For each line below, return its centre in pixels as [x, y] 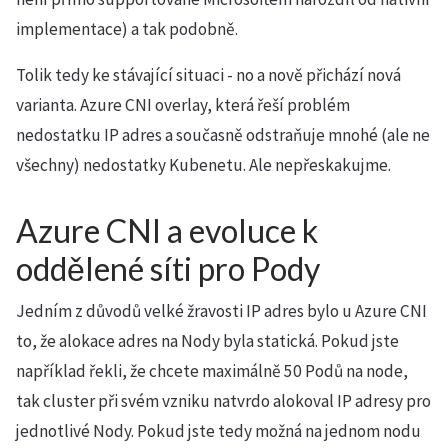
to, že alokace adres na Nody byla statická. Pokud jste [207, 341]
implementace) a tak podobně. [127, 29]
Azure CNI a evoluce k [167, 230]
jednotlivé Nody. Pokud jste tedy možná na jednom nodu [218, 431]
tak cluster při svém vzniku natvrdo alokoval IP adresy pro [223, 401]
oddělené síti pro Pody [168, 268]
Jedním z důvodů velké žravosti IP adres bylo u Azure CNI [221, 311]
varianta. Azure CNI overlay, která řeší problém [183, 105]
